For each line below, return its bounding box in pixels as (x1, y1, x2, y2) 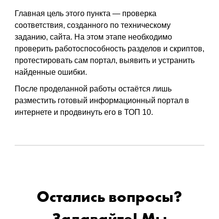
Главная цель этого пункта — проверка (15, 9, 156, 18)
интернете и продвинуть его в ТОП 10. (15, 108, 159, 116)
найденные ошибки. (15, 67, 93, 76)
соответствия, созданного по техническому (15, 21, 171, 29)
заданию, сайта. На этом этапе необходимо (15, 32, 172, 41)
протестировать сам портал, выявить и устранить (15, 56, 195, 65)
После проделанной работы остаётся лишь (15, 84, 172, 93)
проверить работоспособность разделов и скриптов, (15, 44, 204, 53)
